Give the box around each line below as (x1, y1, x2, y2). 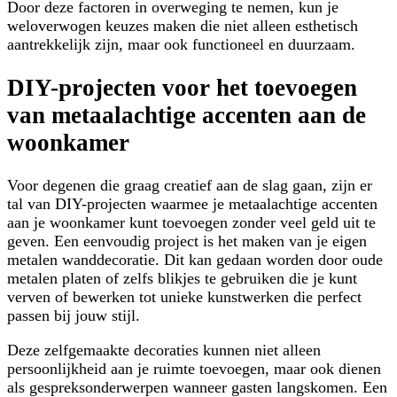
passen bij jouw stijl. (7, 306, 140, 324)
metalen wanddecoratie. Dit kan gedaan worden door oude (7, 250, 383, 269)
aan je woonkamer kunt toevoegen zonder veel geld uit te (7, 213, 376, 231)
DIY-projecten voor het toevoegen (7, 74, 357, 101)
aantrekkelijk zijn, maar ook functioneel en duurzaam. (7, 35, 355, 54)
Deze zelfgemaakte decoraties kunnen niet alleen (7, 340, 321, 359)
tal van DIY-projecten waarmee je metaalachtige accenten (7, 194, 378, 213)
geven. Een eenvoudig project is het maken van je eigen (7, 231, 367, 250)
